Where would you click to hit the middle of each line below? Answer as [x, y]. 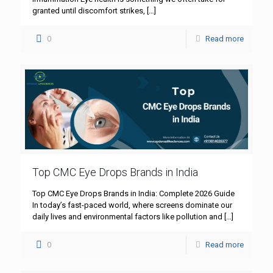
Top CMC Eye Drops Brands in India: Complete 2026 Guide [133, 194]
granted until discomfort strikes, [89, 10]
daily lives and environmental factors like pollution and [127, 217]
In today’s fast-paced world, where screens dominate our [132, 205]
